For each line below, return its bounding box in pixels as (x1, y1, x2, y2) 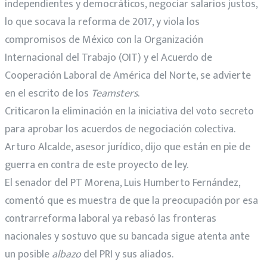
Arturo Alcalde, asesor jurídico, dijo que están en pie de (5, 138, 250, 156)
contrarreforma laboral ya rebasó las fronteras (5, 209, 216, 228)
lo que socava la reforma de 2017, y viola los (5, 13, 200, 31)
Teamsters (91, 84, 138, 103)
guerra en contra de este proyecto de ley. (5, 156, 188, 174)
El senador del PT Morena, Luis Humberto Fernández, (5, 173, 240, 192)
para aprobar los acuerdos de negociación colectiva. (5, 120, 235, 138)
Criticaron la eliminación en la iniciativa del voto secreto (5, 102, 254, 120)
